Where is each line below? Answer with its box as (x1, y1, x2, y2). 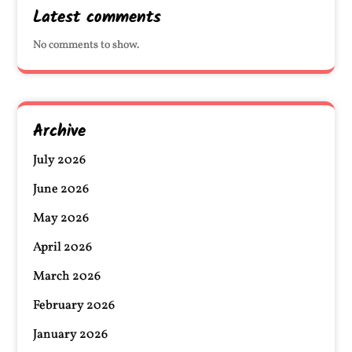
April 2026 (33, 239, 93, 256)
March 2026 (33, 268, 101, 285)
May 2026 (33, 210, 90, 227)
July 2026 (33, 152, 86, 169)
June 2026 (33, 181, 90, 198)
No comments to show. (33, 38, 140, 53)
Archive (33, 119, 86, 145)
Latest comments (33, 5, 162, 31)
